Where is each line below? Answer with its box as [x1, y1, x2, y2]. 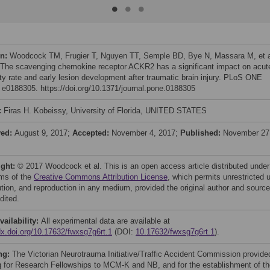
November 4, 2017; [111, 128, 180, 137]
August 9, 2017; [14, 128, 72, 137]
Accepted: [72, 128, 111, 137]
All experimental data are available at [41, 216, 170, 225]
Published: [180, 128, 223, 137]
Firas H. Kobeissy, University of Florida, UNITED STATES [4, 106, 207, 115]
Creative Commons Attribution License [34, 172, 168, 181]
